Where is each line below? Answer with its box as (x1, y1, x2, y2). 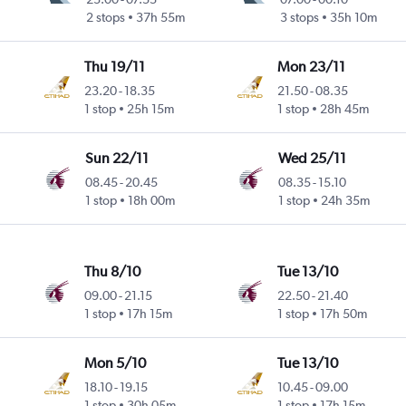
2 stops (85, 10, 125, 25)
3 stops (279, 10, 319, 25)
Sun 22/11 (84, 150, 149, 168)
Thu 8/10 (84, 263, 141, 281)
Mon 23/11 (277, 58, 346, 76)
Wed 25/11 (277, 150, 346, 168)
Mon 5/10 (84, 354, 147, 372)
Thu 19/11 (84, 58, 146, 76)
